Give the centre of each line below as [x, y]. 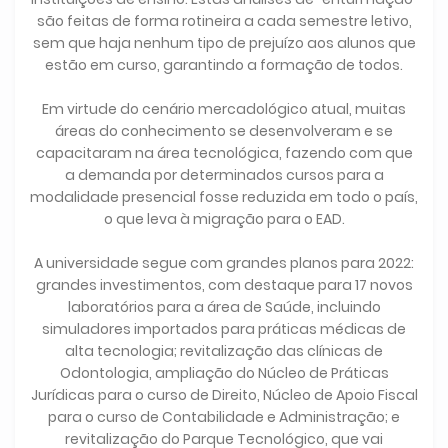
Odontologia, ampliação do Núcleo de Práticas [224, 373]
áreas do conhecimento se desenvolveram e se [224, 131]
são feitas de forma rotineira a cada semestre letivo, [224, 21]
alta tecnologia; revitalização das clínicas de [224, 351]
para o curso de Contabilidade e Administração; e [224, 417]
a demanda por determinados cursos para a [224, 175]
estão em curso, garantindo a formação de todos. [224, 65]
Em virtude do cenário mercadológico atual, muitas [224, 109]
